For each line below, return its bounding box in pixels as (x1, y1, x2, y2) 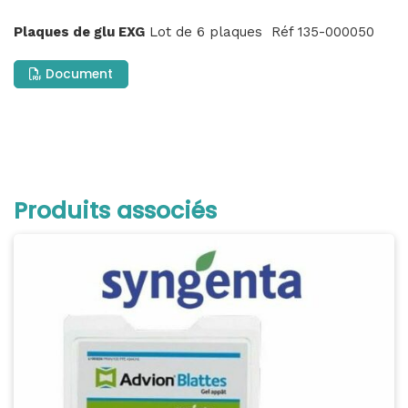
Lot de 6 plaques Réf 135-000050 (145, 23, 374, 40)
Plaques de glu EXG (14, 23, 145, 40)
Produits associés (14, 194, 217, 227)
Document (42, 65, 114, 83)
